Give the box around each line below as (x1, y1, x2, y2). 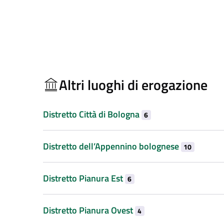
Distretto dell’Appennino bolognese (43, 139, 181, 153)
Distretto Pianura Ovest (43, 203, 135, 217)
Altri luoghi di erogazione (59, 73, 207, 95)
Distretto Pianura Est (43, 171, 125, 185)
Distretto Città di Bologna (43, 107, 141, 121)
